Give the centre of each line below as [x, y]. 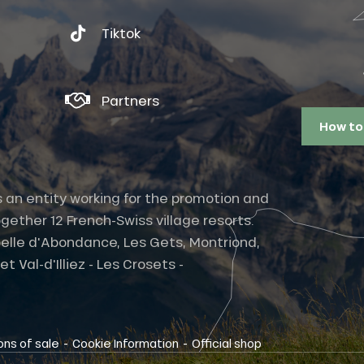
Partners [130, 101]
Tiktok [121, 33]
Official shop [227, 343]
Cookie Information [126, 343]
